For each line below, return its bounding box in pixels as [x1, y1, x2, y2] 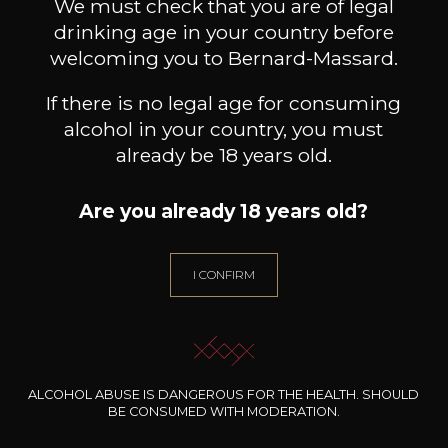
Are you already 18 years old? [79, 199, 369, 223]
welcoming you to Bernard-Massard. [49, 45, 398, 70]
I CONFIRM [192, 267, 255, 283]
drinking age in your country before [53, 19, 394, 44]
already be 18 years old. [115, 143, 332, 167]
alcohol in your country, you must [64, 117, 384, 141]
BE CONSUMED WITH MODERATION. [107, 403, 340, 419]
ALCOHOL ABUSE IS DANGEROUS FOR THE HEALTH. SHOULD [28, 386, 420, 402]
